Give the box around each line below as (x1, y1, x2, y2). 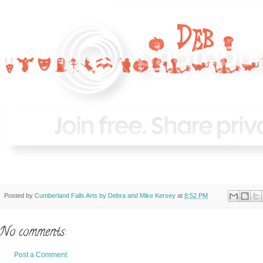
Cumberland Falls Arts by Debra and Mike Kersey (35, 191, 176, 199)
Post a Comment (14, 251, 67, 259)
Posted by (4, 191, 35, 199)
